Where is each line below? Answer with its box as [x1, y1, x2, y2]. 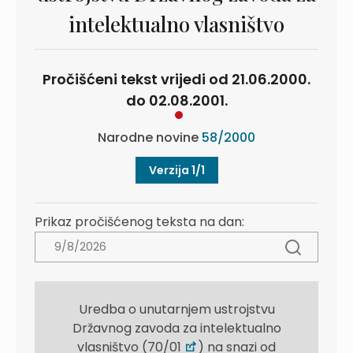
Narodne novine [98, 128, 202, 147]
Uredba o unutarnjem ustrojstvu [78, 300, 275, 318]
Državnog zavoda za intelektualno [72, 319, 281, 337]
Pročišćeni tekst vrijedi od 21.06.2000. [43, 69, 310, 89]
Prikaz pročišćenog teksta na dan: [35, 213, 244, 231]
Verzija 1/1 [148, 162, 205, 178]
